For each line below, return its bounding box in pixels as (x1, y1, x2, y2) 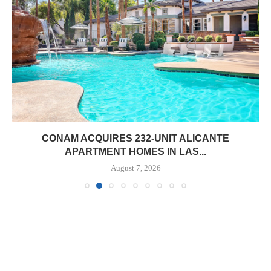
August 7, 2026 (110, 163, 161, 172)
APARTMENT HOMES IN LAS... (65, 146, 206, 157)
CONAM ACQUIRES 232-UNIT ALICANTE (42, 133, 229, 143)
